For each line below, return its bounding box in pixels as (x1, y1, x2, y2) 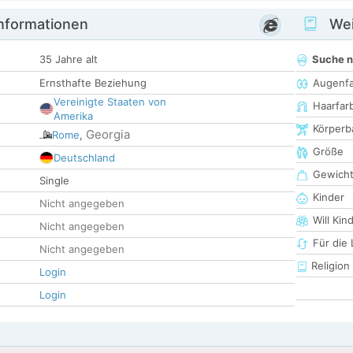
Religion (308, 259, 350, 273)
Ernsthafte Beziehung (39, 76, 147, 90)
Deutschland (54, 151, 115, 165)
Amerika (54, 110, 93, 123)
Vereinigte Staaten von (54, 95, 166, 109)
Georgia (86, 127, 130, 143)
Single (39, 174, 69, 188)
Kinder (313, 191, 344, 204)
